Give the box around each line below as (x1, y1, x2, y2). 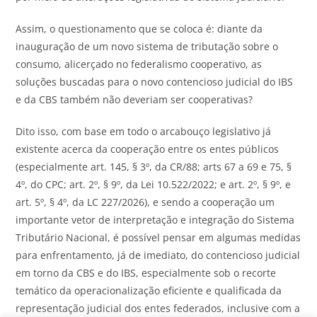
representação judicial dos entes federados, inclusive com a (16, 301, 301, 316)
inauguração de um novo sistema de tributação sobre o (16, 40, 279, 54)
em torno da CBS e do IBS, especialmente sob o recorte (16, 266, 277, 280)
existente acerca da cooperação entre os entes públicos (16, 142, 279, 156)
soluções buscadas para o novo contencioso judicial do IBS (16, 75, 294, 89)
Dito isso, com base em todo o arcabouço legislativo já (16, 125, 272, 139)
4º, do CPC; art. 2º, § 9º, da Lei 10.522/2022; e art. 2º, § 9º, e (16, 178, 292, 192)
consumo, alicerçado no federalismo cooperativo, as (16, 57, 263, 71)
